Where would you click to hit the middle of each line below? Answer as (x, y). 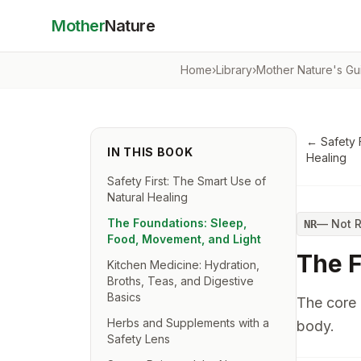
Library (234, 70)
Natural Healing (147, 197)
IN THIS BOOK (150, 152)
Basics (124, 297)
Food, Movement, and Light (184, 239)
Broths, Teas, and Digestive (180, 281)
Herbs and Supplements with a (188, 323)
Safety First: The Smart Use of (187, 181)
